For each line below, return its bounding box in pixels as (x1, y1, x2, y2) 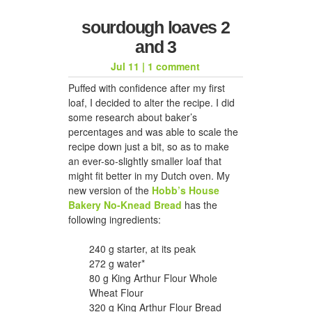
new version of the (68, 182, 152, 197)
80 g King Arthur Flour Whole (89, 270, 217, 285)
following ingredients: (68, 212, 161, 226)
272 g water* (89, 256, 145, 270)
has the (182, 197, 217, 212)
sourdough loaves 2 (81, 17, 230, 37)
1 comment (148, 58, 201, 73)
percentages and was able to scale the (68, 124, 238, 139)
